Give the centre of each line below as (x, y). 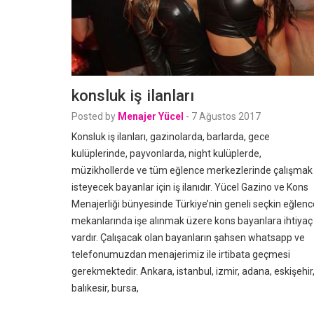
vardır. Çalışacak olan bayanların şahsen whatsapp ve (188, 238)
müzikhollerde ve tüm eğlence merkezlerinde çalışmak (192, 170)
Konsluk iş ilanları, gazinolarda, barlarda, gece (171, 137)
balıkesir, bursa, (105, 288)
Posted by (94, 116)
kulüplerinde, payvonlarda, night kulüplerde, (166, 153)
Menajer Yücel (151, 116)
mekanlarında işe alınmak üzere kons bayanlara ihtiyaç (192, 221)
